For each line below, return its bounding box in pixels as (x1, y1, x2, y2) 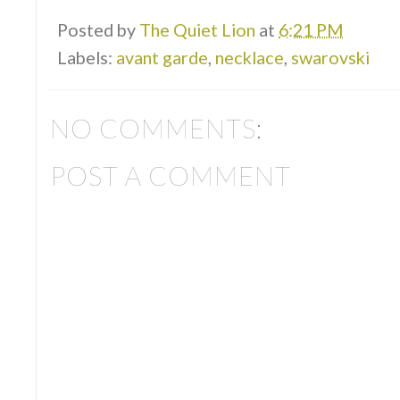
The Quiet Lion (139, 19, 255, 41)
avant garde (116, 46, 208, 69)
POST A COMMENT (50, 160, 291, 192)
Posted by (57, 19, 139, 41)
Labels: (57, 46, 116, 69)
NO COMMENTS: (50, 112, 262, 145)
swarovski (291, 46, 370, 69)
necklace (215, 46, 284, 69)
